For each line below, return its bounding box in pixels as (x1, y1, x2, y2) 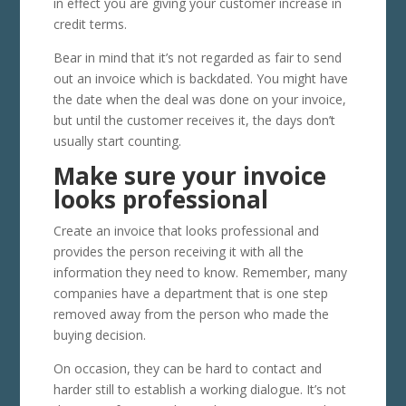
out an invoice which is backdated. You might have (53, 69, 348, 87)
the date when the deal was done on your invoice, (53, 90, 346, 108)
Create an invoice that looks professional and (53, 221, 319, 239)
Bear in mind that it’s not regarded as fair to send (53, 48, 342, 66)
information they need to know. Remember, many (53, 263, 347, 281)
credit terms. (53, 14, 127, 33)
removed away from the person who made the (53, 304, 329, 323)
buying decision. (53, 325, 146, 343)
